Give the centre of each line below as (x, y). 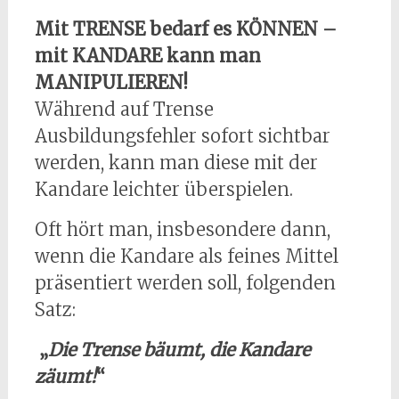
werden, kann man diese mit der (176, 163)
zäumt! (65, 377)
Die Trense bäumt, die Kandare (179, 350)
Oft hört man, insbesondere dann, (182, 230)
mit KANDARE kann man (147, 56)
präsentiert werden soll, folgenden (185, 283)
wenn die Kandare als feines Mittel (186, 256)
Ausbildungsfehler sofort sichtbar (182, 136)
